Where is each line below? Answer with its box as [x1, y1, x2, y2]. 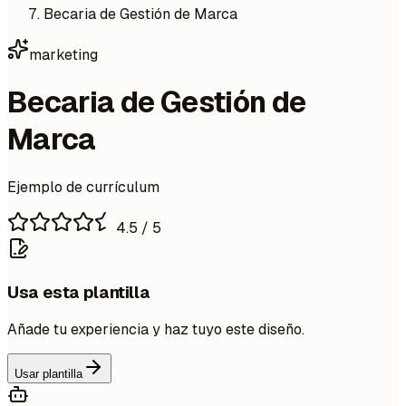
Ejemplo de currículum [7, 177, 159, 197]
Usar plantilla [14, 367, 82, 382]
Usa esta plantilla [7, 280, 150, 304]
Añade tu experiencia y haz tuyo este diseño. [7, 320, 304, 340]
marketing [29, 45, 98, 64]
